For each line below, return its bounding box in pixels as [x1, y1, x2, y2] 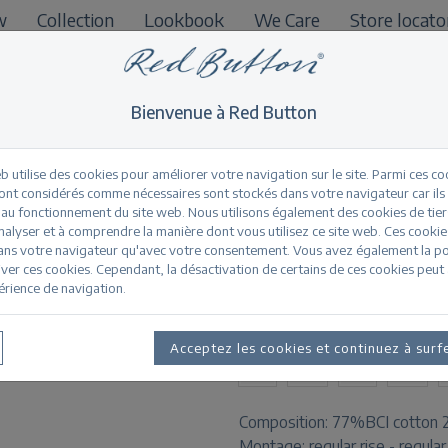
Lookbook [144, 8, 224, 31]
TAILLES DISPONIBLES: [239, 318, 417, 338]
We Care [254, 8, 320, 31]
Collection [37, 8, 114, 31]
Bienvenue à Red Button [131, 101, 317, 124]
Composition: [239, 412, 332, 432]
